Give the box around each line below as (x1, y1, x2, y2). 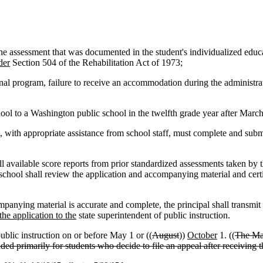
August (152, 230, 179, 240)
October (187, 230, 217, 240)
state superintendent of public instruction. (76, 210, 230, 220)
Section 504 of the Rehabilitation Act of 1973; (10, 58, 183, 68)
